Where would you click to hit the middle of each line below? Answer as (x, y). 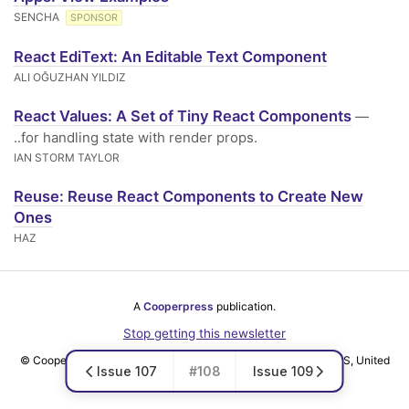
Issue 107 (126, 371)
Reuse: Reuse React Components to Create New (189, 196)
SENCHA (38, 17)
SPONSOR (94, 18)
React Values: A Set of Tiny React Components (183, 116)
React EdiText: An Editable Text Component (170, 57)
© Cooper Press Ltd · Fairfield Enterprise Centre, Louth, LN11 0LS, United (204, 361)
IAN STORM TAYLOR (67, 157)
